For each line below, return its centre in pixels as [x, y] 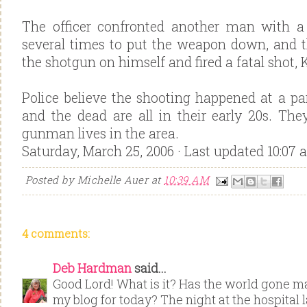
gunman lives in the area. [100, 133]
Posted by [51, 180]
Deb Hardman [92, 268]
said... [149, 268]
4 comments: [56, 234]
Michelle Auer [113, 180]
